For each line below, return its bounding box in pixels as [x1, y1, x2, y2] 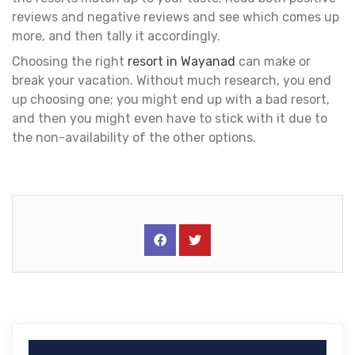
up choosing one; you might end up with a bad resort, [12, 91, 330, 107]
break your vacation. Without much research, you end [12, 72, 331, 88]
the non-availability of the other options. [12, 129, 259, 145]
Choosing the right [12, 53, 128, 69]
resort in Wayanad [128, 53, 235, 69]
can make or [235, 53, 311, 69]
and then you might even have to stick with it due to [12, 110, 327, 126]
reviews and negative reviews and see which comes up [12, 9, 339, 25]
